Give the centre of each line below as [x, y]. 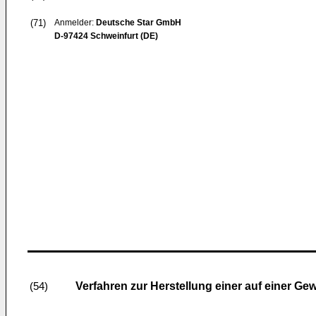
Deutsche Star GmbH [139, 23]
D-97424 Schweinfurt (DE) [106, 36]
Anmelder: [75, 23]
